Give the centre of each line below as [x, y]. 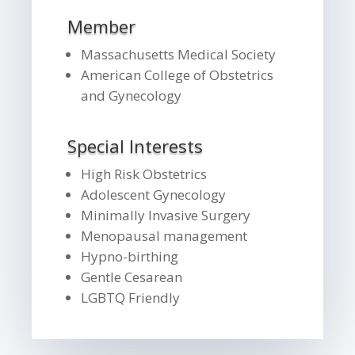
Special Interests [136, 145]
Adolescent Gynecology [154, 194]
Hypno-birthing [130, 256]
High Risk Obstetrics [144, 174]
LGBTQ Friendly [131, 297]
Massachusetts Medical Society [179, 54]
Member [102, 26]
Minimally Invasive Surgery [166, 215]
